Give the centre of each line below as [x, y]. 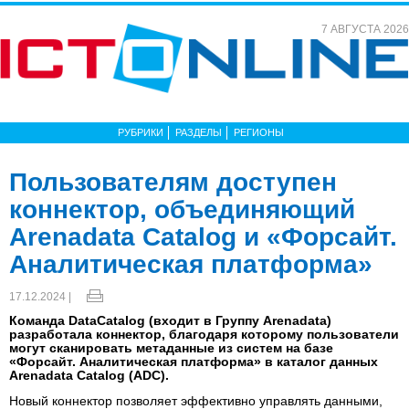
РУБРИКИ [141, 132]
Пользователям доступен [173, 182]
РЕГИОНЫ [259, 132]
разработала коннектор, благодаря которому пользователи [204, 334]
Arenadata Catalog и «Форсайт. [203, 237]
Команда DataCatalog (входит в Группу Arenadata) [170, 320]
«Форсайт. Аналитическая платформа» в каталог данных [194, 362]
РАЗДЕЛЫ [199, 132]
